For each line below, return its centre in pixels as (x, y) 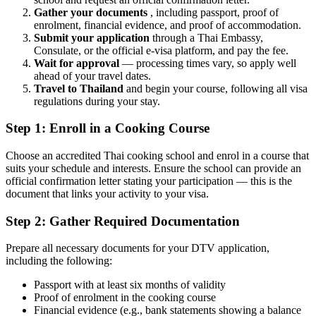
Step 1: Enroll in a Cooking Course (108, 128)
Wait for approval (77, 63)
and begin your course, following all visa (215, 88)
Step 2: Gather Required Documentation (123, 221)
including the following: (59, 261)
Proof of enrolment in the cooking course (125, 298)
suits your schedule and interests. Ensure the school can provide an (153, 168)
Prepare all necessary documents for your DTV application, (138, 248)
